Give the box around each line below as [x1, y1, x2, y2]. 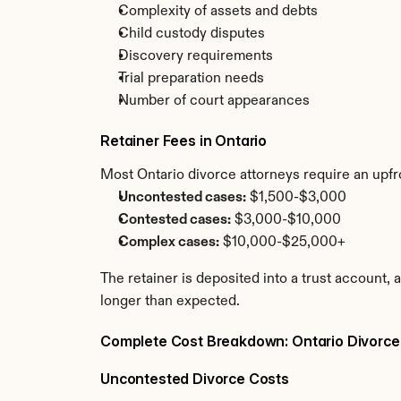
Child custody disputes [118, 27, 265, 41]
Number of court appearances [118, 94, 310, 108]
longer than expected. [100, 294, 240, 309]
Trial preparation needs [118, 72, 264, 86]
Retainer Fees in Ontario [100, 132, 268, 149]
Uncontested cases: [118, 191, 246, 205]
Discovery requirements [118, 49, 273, 64]
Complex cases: [118, 235, 219, 250]
